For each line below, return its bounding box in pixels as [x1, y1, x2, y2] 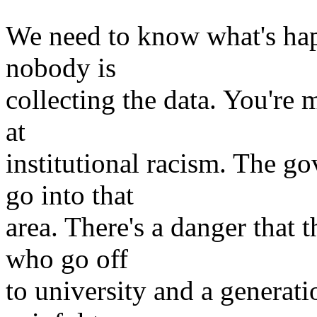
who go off [6, 243, 128, 274]
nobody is [6, 52, 116, 83]
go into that [6, 180, 134, 210]
